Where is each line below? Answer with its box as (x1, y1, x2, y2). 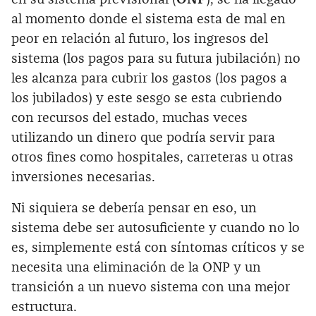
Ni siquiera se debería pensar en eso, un (11, 201, 257, 215)
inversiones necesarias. (11, 170, 155, 184)
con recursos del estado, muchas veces (11, 111, 248, 125)
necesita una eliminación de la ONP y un (11, 260, 261, 274)
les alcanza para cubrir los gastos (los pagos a (11, 71, 287, 85)
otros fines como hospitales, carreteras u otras (11, 150, 293, 164)
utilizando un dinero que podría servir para (11, 130, 275, 145)
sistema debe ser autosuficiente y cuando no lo (11, 221, 300, 235)
